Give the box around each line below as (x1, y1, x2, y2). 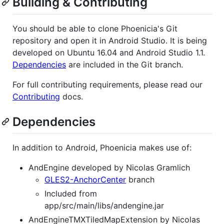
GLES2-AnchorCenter (44, 174, 126, 184)
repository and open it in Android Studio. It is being (12, 35, 207, 45)
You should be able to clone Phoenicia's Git (12, 23, 177, 33)
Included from (44, 188, 97, 198)
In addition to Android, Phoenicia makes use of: (12, 142, 191, 152)
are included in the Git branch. (66, 59, 183, 69)
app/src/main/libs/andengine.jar (44, 200, 164, 210)
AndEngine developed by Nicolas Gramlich (28, 162, 190, 172)
